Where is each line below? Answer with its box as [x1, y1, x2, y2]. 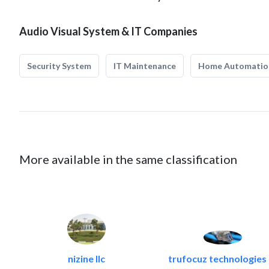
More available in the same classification [19, 152, 237, 166]
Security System [27, 61, 91, 71]
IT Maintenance [113, 61, 176, 71]
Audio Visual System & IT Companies [19, 25, 198, 38]
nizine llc [68, 253, 105, 265]
